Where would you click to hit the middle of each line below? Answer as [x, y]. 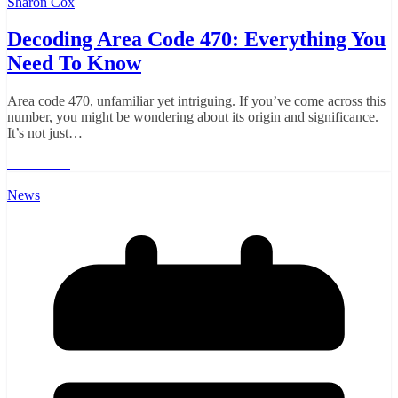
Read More [39, 163]
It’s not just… [45, 133]
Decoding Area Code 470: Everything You [196, 40]
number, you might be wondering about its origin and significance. [193, 117]
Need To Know [74, 64]
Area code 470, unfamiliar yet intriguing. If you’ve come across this [196, 101]
